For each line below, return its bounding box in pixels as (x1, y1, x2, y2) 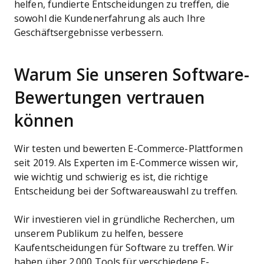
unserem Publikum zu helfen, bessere (14, 229, 184, 239)
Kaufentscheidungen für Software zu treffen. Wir (14, 243, 233, 253)
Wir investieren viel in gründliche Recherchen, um (14, 214, 235, 225)
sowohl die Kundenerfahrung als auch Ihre (14, 14, 206, 24)
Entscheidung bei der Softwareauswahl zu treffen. (14, 186, 240, 196)
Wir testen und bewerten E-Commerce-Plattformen (14, 144, 243, 154)
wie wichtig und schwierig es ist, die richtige (14, 172, 208, 182)
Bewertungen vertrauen (14, 89, 205, 107)
